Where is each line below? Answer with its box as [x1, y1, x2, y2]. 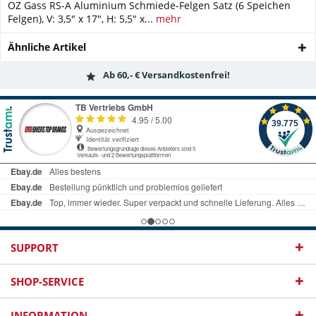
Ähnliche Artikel [8, 40, 86, 54]
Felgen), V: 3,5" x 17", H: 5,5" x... [8, 12, 153, 25]
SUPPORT [11, 241, 59, 255]
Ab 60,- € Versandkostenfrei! [103, 68, 230, 82]
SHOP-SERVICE [11, 274, 84, 288]
